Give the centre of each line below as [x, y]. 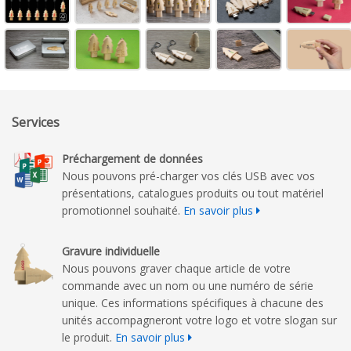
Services [36, 122]
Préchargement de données [132, 158]
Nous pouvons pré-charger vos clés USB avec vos [188, 175]
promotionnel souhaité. [123, 210]
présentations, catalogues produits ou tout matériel [193, 193]
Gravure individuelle [111, 251]
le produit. [89, 337]
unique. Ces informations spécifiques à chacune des [193, 302]
